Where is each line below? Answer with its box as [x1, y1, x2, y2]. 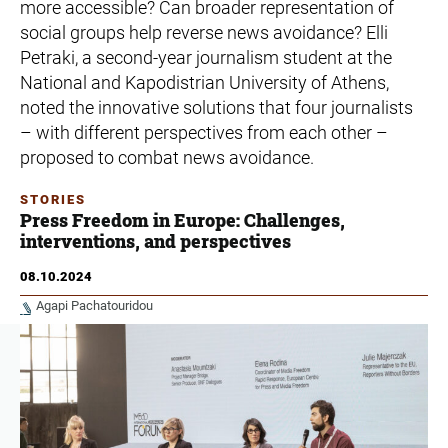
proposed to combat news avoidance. [20, 146, 314, 168]
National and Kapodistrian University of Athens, [20, 71, 389, 93]
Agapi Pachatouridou [36, 297, 153, 313]
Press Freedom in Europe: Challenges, [20, 207, 345, 232]
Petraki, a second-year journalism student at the [20, 46, 392, 68]
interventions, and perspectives [20, 228, 291, 253]
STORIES [20, 191, 86, 207]
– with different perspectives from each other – [20, 121, 388, 143]
